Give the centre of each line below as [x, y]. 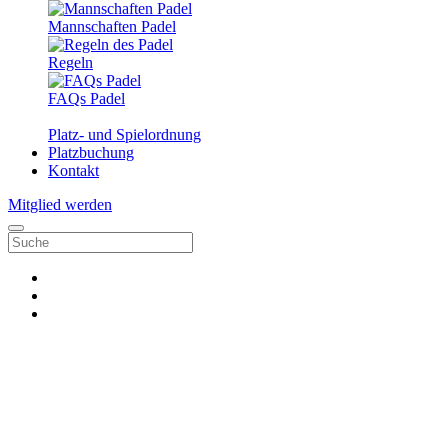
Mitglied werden [60, 204]
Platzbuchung [91, 152]
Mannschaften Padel [112, 26]
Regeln [70, 62]
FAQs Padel [86, 98]
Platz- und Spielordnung [124, 134]
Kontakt [73, 170]
